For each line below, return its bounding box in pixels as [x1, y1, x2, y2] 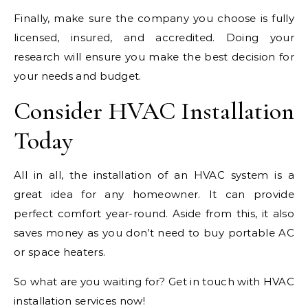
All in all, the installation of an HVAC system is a [14, 168, 294, 181]
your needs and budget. [14, 69, 142, 82]
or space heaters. [14, 245, 106, 258]
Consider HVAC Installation [14, 96, 294, 126]
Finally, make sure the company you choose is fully [14, 11, 294, 25]
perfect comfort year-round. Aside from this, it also [14, 206, 294, 220]
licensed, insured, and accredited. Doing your [14, 30, 294, 44]
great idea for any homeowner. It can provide [14, 187, 294, 201]
